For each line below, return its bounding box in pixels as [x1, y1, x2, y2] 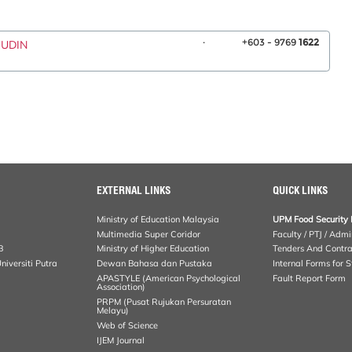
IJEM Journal [97, 334, 145, 346]
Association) [97, 281, 146, 293]
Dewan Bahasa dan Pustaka [97, 258, 213, 269]
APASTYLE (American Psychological [97, 273, 241, 284]
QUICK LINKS [273, 183, 328, 196]
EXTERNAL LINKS [97, 183, 171, 196]
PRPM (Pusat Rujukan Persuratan [97, 295, 232, 307]
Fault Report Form [273, 273, 346, 284]
